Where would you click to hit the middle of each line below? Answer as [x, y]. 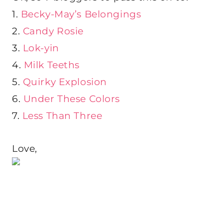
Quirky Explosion [65, 82]
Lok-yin [41, 48]
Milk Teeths [50, 65]
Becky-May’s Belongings [80, 14]
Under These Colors [70, 99]
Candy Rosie [53, 31]
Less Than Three [62, 116]
